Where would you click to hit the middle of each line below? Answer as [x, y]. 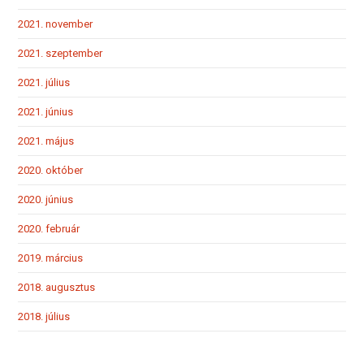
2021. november [56, 24]
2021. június [46, 111]
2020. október [51, 170]
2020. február [49, 228]
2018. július [44, 316]
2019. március [51, 258]
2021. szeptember [61, 53]
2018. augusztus [57, 287]
